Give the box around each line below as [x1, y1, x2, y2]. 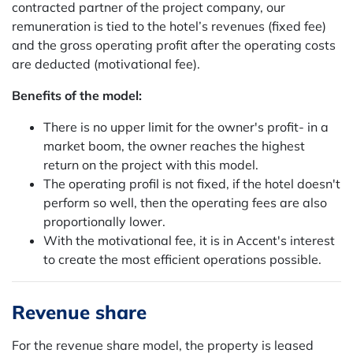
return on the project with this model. [43, 157, 258, 173]
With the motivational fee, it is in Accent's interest [43, 232, 335, 248]
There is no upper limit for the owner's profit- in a [43, 119, 329, 135]
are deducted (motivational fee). [12, 56, 200, 72]
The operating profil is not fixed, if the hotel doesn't [43, 176, 340, 191]
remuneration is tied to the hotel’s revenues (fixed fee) [12, 18, 326, 34]
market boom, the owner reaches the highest [43, 138, 305, 154]
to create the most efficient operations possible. [43, 251, 321, 267]
